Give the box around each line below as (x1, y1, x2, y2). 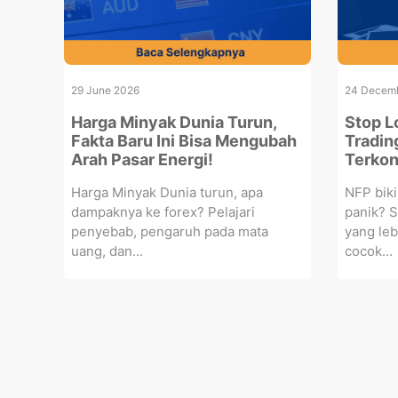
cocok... (344, 242, 393, 259)
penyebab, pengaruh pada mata (71, 222, 268, 240)
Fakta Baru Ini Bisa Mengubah (71, 131, 297, 150)
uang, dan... (71, 242, 143, 259)
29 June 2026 (71, 83, 139, 97)
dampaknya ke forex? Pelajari (71, 203, 255, 220)
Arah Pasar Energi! (71, 149, 213, 169)
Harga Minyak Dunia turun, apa (71, 183, 263, 201)
